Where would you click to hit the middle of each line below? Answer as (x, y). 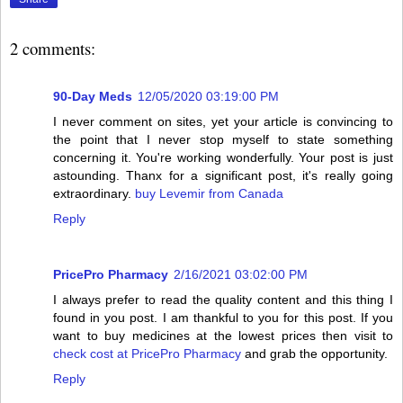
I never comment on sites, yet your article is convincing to (223, 121)
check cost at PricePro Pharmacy (147, 353)
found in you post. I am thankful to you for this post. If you (223, 317)
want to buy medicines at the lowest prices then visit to (223, 335)
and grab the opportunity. (314, 353)
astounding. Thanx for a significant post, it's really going (223, 175)
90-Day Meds (93, 96)
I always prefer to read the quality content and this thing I (223, 299)
